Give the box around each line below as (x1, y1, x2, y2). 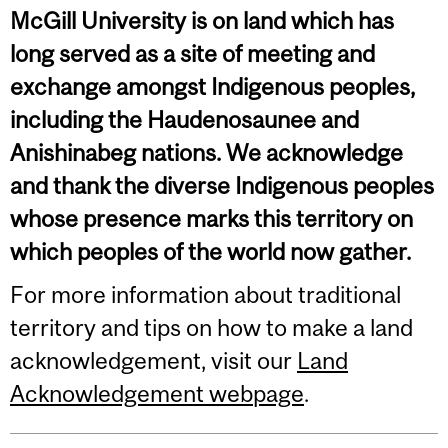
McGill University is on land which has (10, 7, 394, 35)
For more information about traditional (10, 281, 401, 309)
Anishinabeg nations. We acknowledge (10, 139, 403, 167)
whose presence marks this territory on (10, 205, 413, 233)
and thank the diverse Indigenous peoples (10, 172, 434, 200)
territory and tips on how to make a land (10, 314, 413, 342)
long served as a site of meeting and (10, 40, 375, 68)
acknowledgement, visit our (10, 347, 297, 375)
